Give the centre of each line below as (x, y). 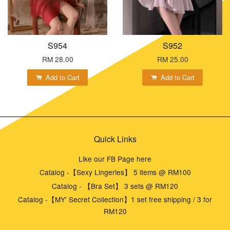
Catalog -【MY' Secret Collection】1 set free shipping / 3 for (115, 199)
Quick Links (115, 139)
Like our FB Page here (115, 158)
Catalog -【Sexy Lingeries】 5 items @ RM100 (115, 172)
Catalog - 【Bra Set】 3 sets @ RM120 (115, 186)
